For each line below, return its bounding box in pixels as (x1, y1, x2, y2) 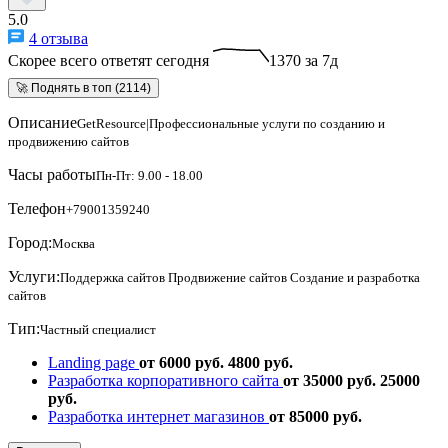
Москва (52, 235, 95, 251)
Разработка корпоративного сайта (48, 371, 283, 389)
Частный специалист (40, 321, 156, 337)
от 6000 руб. (139, 353, 224, 371)
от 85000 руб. (269, 407, 362, 425)
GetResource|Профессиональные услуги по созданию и (77, 115, 385, 131)
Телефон (8, 199, 66, 217)
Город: (8, 233, 52, 251)
